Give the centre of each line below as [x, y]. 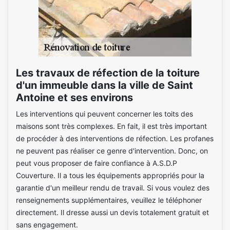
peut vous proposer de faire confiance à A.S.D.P [97, 163]
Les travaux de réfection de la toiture [108, 73]
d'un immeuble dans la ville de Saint [104, 85]
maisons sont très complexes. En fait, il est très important [111, 126]
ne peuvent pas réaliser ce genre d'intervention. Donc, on [112, 151]
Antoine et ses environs [74, 98]
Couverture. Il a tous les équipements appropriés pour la [110, 175]
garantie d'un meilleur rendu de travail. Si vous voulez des [113, 188]
